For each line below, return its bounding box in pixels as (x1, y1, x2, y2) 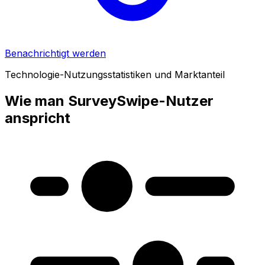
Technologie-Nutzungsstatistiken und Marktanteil (5, 68, 225, 80)
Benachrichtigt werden (5, 47, 106, 59)
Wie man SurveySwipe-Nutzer (5, 92, 214, 109)
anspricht (5, 109, 70, 127)
